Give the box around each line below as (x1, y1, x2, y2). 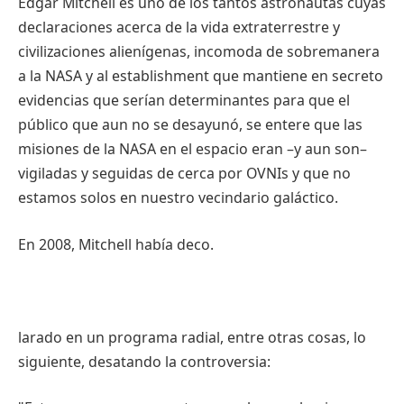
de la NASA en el (79, 139, 196, 160)
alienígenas (109, 41, 187, 62)
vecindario (198, 188, 270, 208)
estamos (18, 188, 77, 208)
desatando (88, 351, 161, 372)
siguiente (18, 351, 81, 372)
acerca (116, 17, 161, 38)
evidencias (18, 90, 89, 111)
